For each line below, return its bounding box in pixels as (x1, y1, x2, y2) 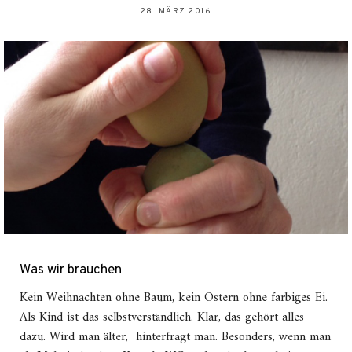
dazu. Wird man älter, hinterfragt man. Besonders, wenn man (20, 326, 331, 349)
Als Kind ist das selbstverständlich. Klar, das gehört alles (20, 306, 304, 329)
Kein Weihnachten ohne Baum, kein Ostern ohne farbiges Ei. (20, 287, 328, 310)
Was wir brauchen (20, 262, 122, 280)
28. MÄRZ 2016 (140, 6, 212, 16)
